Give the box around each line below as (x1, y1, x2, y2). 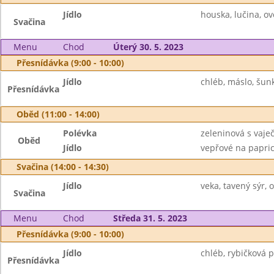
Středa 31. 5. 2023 (113, 212, 187, 224)
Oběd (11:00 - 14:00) (17, 108, 100, 120)
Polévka (63, 127, 97, 139)
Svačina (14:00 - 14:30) (17, 161, 109, 172)
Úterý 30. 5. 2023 (113, 41, 183, 53)
